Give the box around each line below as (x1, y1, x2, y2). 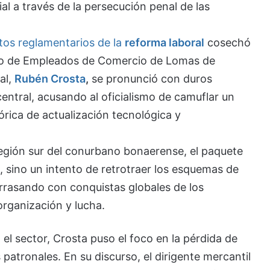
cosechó (207, 36, 251, 49)
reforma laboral (124, 36, 204, 49)
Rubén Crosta (14, 72, 86, 85)
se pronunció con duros (88, 72, 212, 85)
